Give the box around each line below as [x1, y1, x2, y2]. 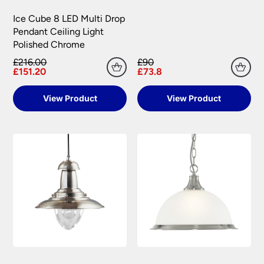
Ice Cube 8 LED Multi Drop [13, 12, 126, 24]
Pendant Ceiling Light [13, 25, 104, 37]
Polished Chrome [13, 38, 85, 50]
